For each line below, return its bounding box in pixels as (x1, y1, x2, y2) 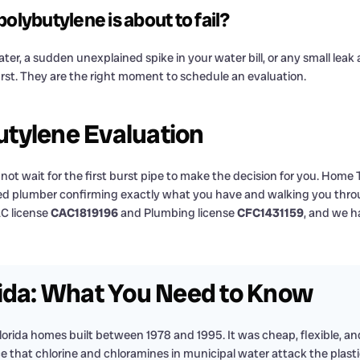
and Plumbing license (118, 205, 237, 221)
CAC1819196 (51, 205, 118, 221)
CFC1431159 (237, 205, 304, 221)
